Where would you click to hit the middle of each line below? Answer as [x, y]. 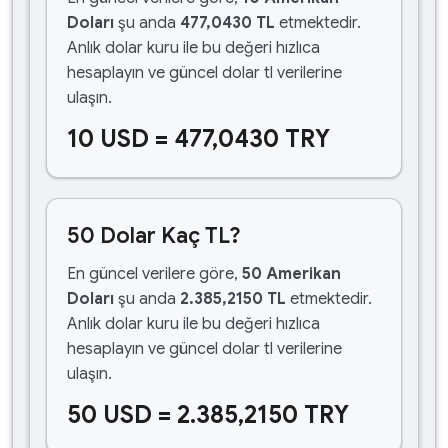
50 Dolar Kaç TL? [154, 235]
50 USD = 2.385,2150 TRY [208, 415]
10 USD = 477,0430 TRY [198, 139]
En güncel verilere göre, [154, 274]
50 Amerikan [291, 274]
